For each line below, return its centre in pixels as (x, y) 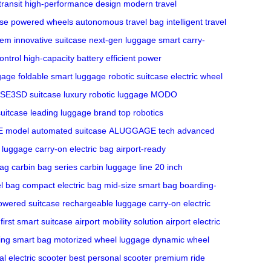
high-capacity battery (64, 58)
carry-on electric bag (74, 149)
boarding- (198, 185)
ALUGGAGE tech (142, 131)
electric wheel (197, 77)
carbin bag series (44, 167)
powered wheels (42, 22)
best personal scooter (110, 258)
